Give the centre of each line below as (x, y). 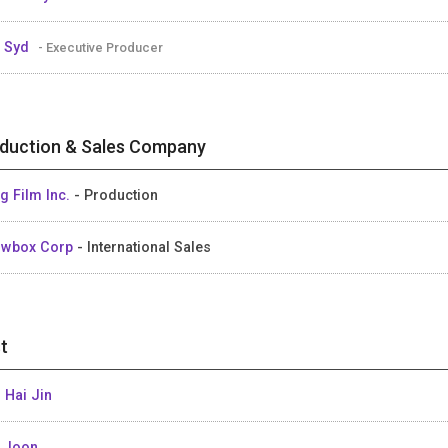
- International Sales (144, 246)
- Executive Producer (100, 47)
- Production (116, 194)
